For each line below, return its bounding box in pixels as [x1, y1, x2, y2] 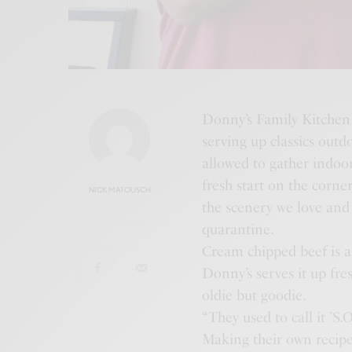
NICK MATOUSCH [88, 184, 151, 194]
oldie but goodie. [202, 286, 307, 304]
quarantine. [202, 220, 274, 238]
